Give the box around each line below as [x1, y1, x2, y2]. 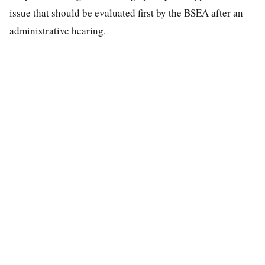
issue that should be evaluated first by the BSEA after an [9, 5, 243, 20]
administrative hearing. [9, 23, 106, 37]
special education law [31, 253, 119, 263]
